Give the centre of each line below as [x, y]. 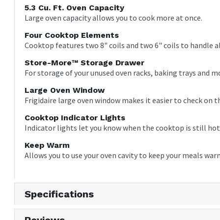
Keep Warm [47, 145]
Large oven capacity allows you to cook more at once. [114, 18]
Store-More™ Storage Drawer [85, 63]
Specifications [59, 194]
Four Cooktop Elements [72, 35]
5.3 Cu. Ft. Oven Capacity [75, 8]
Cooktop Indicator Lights [75, 118]
